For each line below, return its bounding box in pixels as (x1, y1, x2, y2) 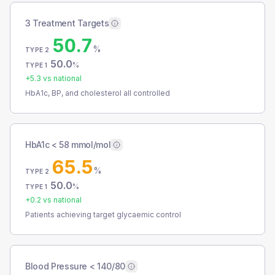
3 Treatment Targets (25, 18, 109, 28)
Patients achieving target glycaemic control (25, 210, 181, 219)
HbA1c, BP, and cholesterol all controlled (25, 88, 170, 98)
